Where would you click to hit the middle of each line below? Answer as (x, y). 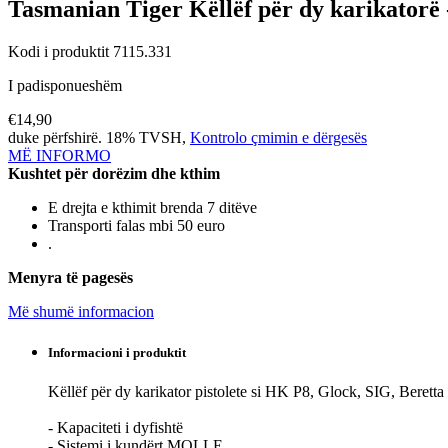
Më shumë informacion (81, 311)
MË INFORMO (59, 155)
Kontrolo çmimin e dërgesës (278, 137)
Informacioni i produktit (117, 352)
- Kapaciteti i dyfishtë (115, 427)
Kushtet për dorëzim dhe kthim (114, 173)
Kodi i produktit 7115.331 (90, 51)
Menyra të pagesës (70, 277)
